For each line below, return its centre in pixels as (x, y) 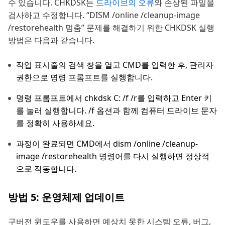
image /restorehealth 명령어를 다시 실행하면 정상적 (113, 156)
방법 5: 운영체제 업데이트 (66, 197)
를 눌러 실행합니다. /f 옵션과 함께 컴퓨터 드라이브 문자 (117, 111)
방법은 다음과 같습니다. (51, 40)
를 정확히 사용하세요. (55, 123)
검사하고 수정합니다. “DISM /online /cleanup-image (104, 15)
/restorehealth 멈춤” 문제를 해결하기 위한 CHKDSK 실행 (111, 28)
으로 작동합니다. (46, 169)
